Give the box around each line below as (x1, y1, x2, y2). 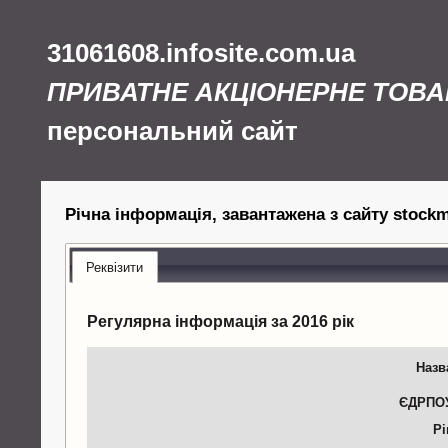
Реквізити (86, 259, 144, 275)
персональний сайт (47, 116, 298, 146)
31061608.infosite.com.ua (47, 38, 355, 68)
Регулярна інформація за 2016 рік (87, 312, 355, 330)
